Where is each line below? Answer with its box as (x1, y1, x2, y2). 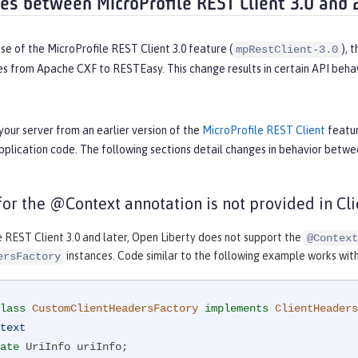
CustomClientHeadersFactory (32, 302, 198, 316)
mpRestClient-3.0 (236, 43, 338, 57)
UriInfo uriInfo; (19, 340, 128, 354)
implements (205, 302, 268, 316)
